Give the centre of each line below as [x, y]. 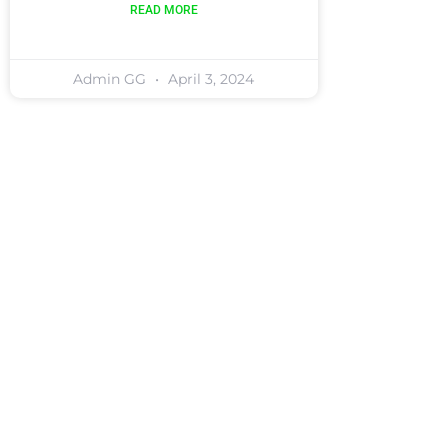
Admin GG [112, 78]
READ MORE [163, 9]
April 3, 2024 [209, 78]
